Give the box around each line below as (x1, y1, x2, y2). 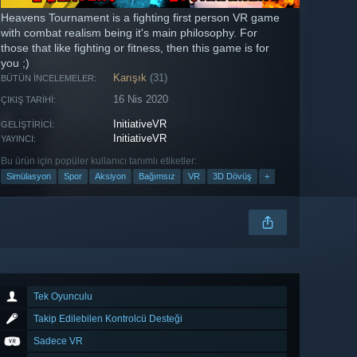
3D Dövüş (213, 171, 252, 182)
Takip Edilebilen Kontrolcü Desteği (33, 313, 182, 325)
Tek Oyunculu (33, 291, 92, 303)
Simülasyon (6, 171, 51, 182)
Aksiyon (95, 171, 126, 182)
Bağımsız (139, 171, 175, 182)
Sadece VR (33, 335, 83, 347)
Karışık (113, 72, 147, 84)
